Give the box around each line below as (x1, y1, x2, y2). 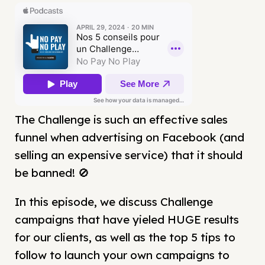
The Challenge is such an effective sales (15, 112, 228, 127)
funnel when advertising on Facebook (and (15, 130, 244, 145)
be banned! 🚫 (15, 166, 89, 180)
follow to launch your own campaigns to (15, 248, 230, 263)
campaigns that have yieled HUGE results (15, 212, 239, 227)
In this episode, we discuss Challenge (15, 195, 213, 209)
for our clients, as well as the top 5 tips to (15, 230, 235, 245)
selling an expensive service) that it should (15, 148, 243, 163)
